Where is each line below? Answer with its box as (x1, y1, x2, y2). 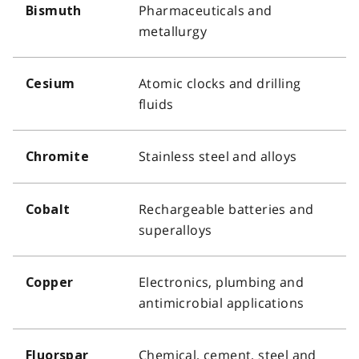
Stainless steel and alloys (139, 147, 297, 165)
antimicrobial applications (139, 293, 305, 312)
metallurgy (139, 22, 208, 40)
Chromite (26, 148, 90, 164)
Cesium (26, 75, 75, 91)
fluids (139, 95, 174, 113)
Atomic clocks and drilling (139, 74, 301, 92)
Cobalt (26, 201, 71, 217)
